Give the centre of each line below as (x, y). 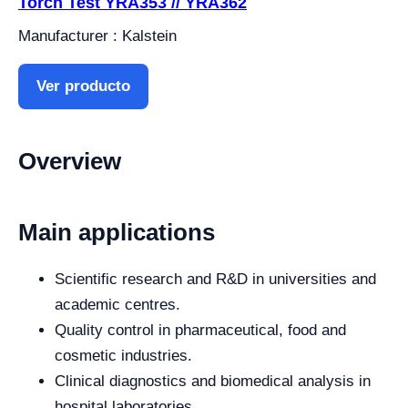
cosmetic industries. (123, 355)
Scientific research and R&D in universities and (215, 279)
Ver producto (83, 86)
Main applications (117, 232)
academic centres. (117, 304)
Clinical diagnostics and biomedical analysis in (213, 381)
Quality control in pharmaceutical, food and (200, 330)
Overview (70, 161)
